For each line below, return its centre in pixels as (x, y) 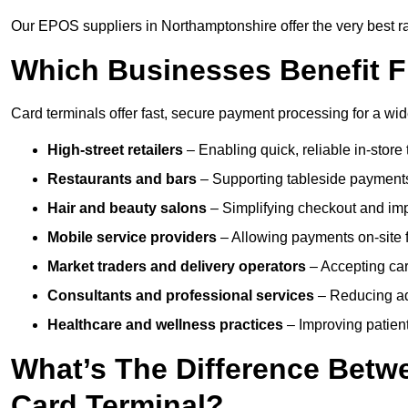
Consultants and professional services (181, 296)
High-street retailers (115, 150)
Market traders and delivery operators (177, 267)
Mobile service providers (132, 238)
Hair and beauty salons (127, 209)
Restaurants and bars (122, 179)
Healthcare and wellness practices (165, 325)
